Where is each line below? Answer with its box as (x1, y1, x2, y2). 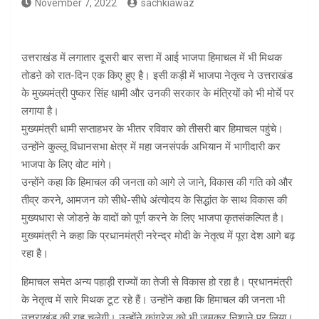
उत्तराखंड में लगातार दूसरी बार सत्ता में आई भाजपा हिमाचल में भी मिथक (21, 51, 282, 65)
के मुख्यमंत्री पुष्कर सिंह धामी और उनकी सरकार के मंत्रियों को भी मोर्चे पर (21, 87, 294, 100)
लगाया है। (21, 105, 59, 118)
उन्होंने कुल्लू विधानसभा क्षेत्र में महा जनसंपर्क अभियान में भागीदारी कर (21, 140, 281, 154)
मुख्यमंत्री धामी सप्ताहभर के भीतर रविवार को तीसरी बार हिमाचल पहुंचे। (21, 122, 283, 136)
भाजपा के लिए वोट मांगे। (21, 158, 113, 172)
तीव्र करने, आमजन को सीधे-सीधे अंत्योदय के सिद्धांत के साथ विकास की (21, 194, 287, 207)
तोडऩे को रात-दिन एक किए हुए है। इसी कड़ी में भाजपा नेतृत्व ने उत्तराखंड (21, 69, 293, 83)
